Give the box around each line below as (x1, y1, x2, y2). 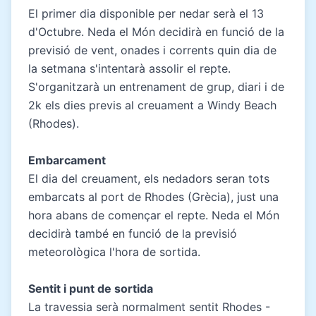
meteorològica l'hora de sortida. (28, 244, 200, 259)
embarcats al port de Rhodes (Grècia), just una (28, 189, 279, 204)
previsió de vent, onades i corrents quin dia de (28, 42, 276, 57)
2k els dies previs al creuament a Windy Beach (28, 97, 276, 112)
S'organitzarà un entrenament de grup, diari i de (28, 79, 284, 94)
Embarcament (28, 152, 106, 167)
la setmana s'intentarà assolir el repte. (28, 61, 231, 75)
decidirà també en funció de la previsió (28, 226, 237, 241)
